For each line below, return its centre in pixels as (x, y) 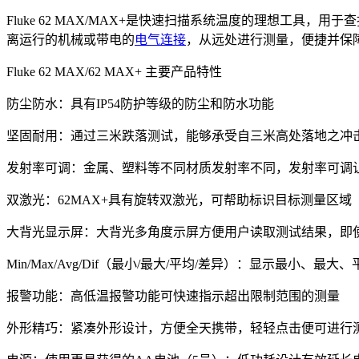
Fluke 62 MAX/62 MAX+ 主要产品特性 (114, 71)
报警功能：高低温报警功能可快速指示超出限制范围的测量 (173, 296)
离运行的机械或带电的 (71, 39)
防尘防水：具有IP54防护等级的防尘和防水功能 (140, 103)
